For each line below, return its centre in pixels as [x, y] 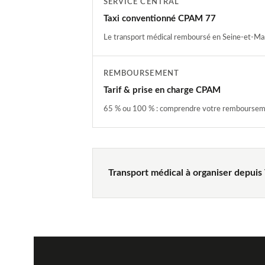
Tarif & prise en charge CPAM [162, 90]
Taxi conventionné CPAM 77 [160, 18]
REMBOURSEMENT [141, 73]
